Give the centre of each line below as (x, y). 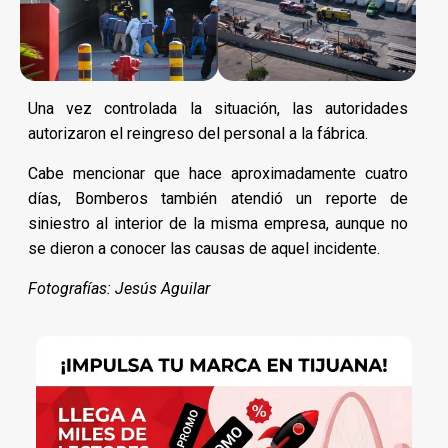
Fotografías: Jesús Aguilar (119, 288)
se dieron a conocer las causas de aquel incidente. (204, 248)
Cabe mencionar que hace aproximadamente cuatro (218, 173)
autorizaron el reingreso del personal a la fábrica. (198, 133)
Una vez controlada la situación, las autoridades (218, 108)
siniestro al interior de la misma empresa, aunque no (218, 223)
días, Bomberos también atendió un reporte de (218, 198)
